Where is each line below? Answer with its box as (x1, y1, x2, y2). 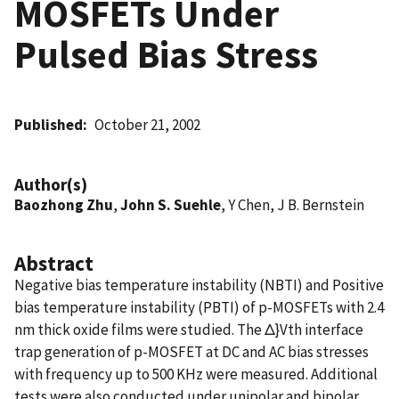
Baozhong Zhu (14, 194, 113, 215)
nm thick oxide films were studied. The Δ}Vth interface (14, 319, 363, 339)
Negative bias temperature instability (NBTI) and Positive (14, 274, 384, 295)
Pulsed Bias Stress (14, 29, 318, 78)
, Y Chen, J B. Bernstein (221, 194, 364, 215)
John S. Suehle (120, 194, 221, 215)
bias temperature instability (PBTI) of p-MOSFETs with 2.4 (14, 297, 384, 317)
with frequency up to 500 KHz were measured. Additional (14, 363, 378, 384)
